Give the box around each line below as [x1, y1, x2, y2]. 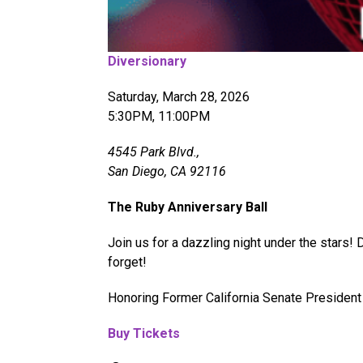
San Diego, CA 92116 [108, 163, 226, 179]
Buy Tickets [108, 325, 180, 341]
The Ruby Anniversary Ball [108, 199, 267, 215]
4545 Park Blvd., [108, 143, 199, 160]
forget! [108, 254, 147, 270]
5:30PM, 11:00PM [108, 108, 210, 124]
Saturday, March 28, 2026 [108, 88, 250, 105]
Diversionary [108, 53, 186, 69]
